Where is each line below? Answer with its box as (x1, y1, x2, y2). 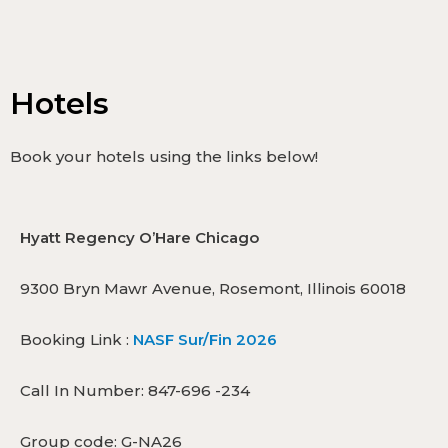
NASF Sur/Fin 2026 (133, 329, 277, 349)
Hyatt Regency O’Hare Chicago (20, 227, 259, 247)
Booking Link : (20, 329, 133, 349)
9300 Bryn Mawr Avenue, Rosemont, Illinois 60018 (20, 278, 406, 298)
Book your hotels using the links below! (10, 146, 318, 166)
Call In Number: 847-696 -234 (20, 380, 250, 400)
